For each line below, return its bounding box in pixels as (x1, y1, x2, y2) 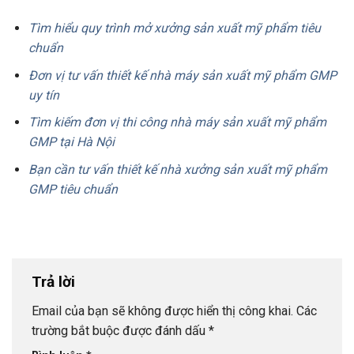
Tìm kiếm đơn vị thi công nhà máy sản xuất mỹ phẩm (28, 115, 326, 130)
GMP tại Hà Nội (28, 134, 115, 150)
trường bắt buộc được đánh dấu (32, 323, 209, 339)
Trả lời (32, 272, 79, 291)
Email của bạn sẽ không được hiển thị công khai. (32, 303, 293, 319)
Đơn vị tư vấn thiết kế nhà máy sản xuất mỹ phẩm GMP (28, 67, 337, 83)
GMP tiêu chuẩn (28, 181, 118, 197)
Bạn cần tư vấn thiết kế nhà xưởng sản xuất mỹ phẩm (28, 161, 327, 177)
